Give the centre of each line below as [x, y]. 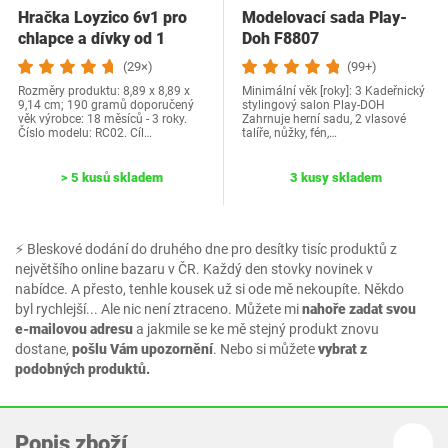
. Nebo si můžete [265, 348]
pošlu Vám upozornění [142, 348]
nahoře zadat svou [359, 308]
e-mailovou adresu [74, 328]
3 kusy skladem [336, 178]
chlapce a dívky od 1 [91, 39]
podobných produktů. [82, 368]
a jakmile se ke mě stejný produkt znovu [256, 328]
